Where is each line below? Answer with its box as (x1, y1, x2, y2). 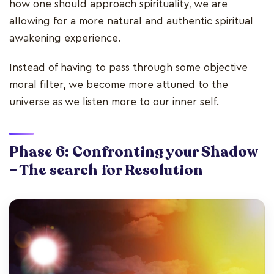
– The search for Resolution (9, 160, 203, 181)
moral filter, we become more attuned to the (9, 80, 228, 91)
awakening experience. (9, 33, 120, 44)
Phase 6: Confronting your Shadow (9, 142, 257, 163)
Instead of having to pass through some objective (9, 62, 248, 73)
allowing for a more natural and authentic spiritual (9, 16, 253, 27)
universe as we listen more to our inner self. (9, 97, 222, 108)
